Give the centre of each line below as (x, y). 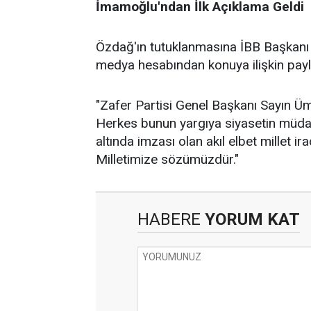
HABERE (169, 219)
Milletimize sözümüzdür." (167, 159)
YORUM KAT (250, 219)
